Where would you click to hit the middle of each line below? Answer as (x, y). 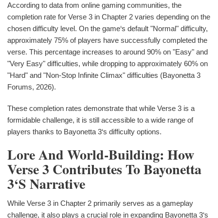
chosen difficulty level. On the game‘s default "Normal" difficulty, (108, 28)
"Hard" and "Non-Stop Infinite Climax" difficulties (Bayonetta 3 (104, 75)
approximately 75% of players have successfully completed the (107, 40)
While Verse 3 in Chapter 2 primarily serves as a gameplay (100, 203)
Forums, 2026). (32, 87)
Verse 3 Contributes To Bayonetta (104, 169)
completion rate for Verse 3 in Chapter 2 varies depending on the (109, 17)
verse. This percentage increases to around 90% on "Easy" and (108, 52)
